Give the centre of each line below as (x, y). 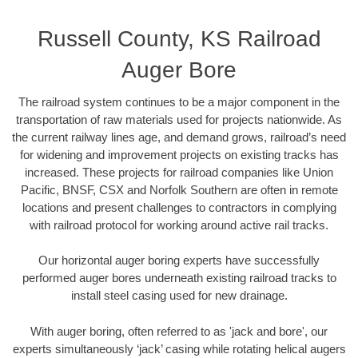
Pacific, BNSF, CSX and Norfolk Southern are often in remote (179, 189)
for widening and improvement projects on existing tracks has (179, 154)
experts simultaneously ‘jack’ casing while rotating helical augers (179, 348)
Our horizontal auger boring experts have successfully (179, 261)
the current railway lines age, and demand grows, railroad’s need (179, 137)
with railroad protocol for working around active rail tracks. (179, 225)
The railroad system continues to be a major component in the (179, 101)
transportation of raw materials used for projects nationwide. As (179, 119)
